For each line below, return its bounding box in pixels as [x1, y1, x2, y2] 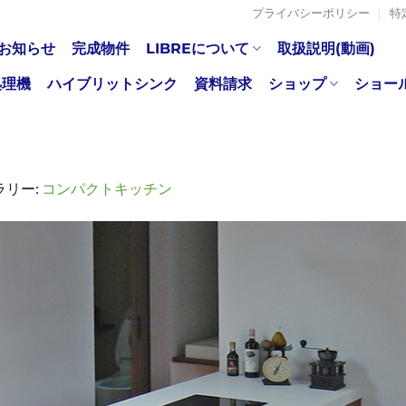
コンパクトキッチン [42, 179, 172, 197]
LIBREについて [146, 39, 249, 57]
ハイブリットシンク [47, 74, 178, 92]
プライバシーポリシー [251, 6, 370, 20]
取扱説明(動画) [277, 39, 376, 57]
